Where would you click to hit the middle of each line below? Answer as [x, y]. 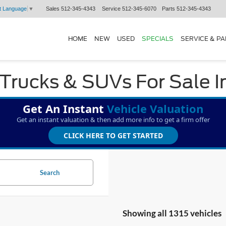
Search [49, 173]
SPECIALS [158, 39]
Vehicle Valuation [155, 108]
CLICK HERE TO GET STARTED [113, 135]
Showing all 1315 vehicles [172, 213]
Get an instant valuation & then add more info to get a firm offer [113, 120]
